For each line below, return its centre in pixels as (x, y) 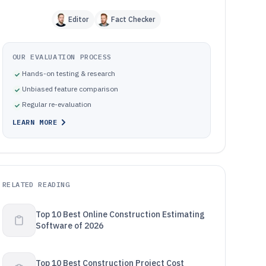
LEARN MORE (35, 122)
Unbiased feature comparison (70, 89)
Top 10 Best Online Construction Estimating (120, 214)
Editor (79, 19)
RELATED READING (36, 184)
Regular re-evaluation (56, 104)
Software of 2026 (69, 226)
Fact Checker (133, 19)
